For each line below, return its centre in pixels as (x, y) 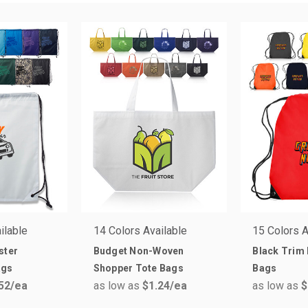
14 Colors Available (140, 230)
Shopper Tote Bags (138, 268)
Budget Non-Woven (139, 251)
